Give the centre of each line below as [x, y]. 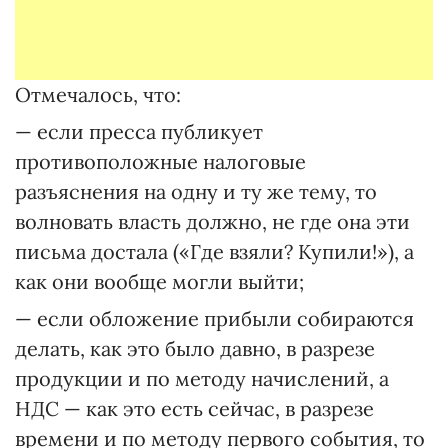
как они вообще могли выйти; [159, 281]
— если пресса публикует [139, 131]
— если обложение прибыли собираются [214, 318]
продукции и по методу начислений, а [202, 378]
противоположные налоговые [160, 161]
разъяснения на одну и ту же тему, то [196, 191]
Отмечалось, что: [98, 94]
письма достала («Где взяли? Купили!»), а [214, 251]
